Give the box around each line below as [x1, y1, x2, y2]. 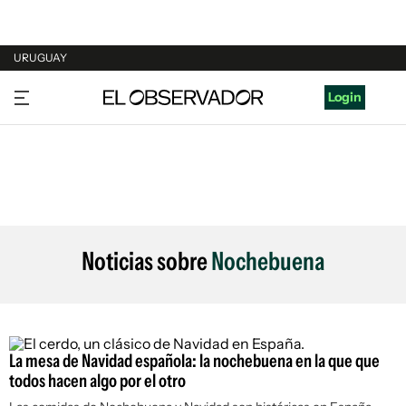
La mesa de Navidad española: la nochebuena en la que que [9, 350, 380, 372]
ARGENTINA [14, 118, 88, 134]
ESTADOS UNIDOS [14, 187, 125, 203]
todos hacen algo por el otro [9, 370, 186, 391]
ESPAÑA [14, 152, 63, 169]
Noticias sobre [82, 246, 211, 276]
